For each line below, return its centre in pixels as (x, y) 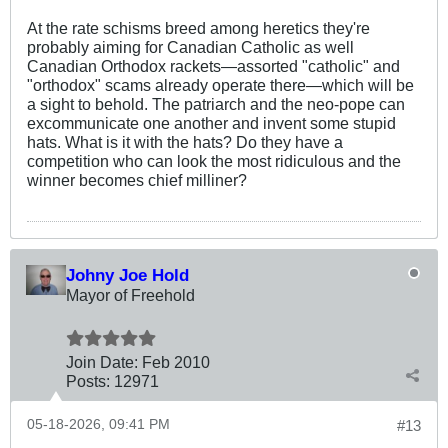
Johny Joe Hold (127, 274)
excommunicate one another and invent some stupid (211, 122)
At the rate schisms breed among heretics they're (198, 27)
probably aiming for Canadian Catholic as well (190, 46)
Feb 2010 (176, 361)
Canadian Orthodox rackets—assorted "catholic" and (213, 65)
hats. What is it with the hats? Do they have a (185, 141)
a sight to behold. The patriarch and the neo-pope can (216, 103)
